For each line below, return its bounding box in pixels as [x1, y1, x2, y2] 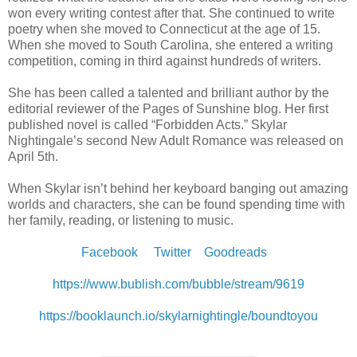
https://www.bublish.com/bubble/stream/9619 [53, 277, 304, 291]
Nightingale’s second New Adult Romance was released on [8, 133, 343, 147]
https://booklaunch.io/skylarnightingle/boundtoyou [39, 308, 318, 323]
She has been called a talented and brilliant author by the [8, 85, 329, 100]
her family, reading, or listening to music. [8, 213, 233, 227]
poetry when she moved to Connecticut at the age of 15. [8, 22, 320, 36]
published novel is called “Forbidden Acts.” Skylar [8, 117, 287, 131]
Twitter [153, 245, 191, 259]
